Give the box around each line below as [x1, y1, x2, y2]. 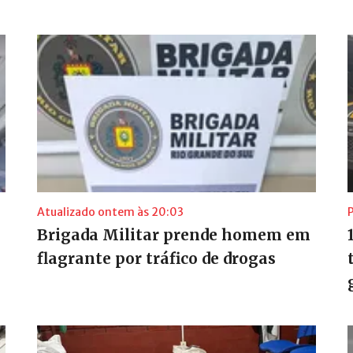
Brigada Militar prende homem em [36, 225, 310, 244]
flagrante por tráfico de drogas [36, 248, 276, 268]
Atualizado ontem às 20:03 [36, 204, 184, 219]
